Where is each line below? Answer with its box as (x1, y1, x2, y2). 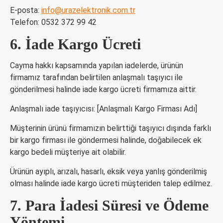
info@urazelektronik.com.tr (41, 5, 135, 15)
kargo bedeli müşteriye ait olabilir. (10, 147, 126, 157)
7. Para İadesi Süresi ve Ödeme (10, 197, 209, 214)
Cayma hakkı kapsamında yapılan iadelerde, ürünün (10, 61, 183, 70)
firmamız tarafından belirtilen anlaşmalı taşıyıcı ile (10, 73, 183, 82)
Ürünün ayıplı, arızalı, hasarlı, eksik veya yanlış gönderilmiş (10, 167, 207, 176)
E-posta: (10, 5, 41, 15)
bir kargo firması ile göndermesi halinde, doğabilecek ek (10, 135, 202, 145)
